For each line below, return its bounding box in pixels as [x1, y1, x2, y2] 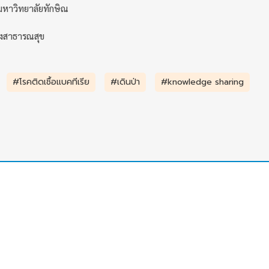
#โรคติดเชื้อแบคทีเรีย [13, 75, 89, 88]
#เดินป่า [110, 75, 140, 88]
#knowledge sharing [161, 75, 244, 88]
